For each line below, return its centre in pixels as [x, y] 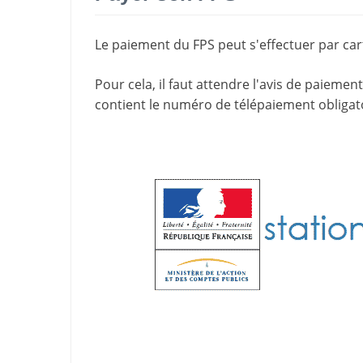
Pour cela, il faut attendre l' [177, 84]
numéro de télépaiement [239, 104]
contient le [129, 104]
